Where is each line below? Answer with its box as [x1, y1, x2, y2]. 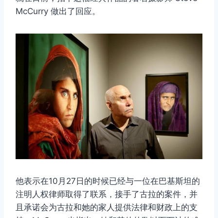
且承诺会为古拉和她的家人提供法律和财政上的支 [16, 202, 198, 212]
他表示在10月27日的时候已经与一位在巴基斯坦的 [16, 176, 200, 186]
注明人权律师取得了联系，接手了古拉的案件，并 [16, 189, 198, 199]
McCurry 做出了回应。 [16, 6, 100, 17]
